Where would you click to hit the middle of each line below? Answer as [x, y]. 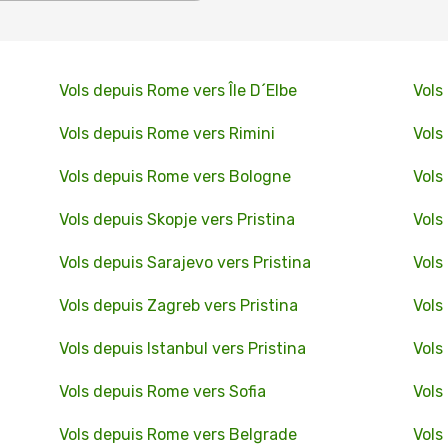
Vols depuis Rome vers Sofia [162, 391]
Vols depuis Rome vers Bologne [174, 176]
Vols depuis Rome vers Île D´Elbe [177, 90]
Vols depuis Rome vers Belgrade [177, 434]
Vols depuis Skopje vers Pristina [176, 219]
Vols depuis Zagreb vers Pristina [178, 305]
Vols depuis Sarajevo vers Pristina [184, 262]
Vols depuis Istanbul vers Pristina [182, 348]
